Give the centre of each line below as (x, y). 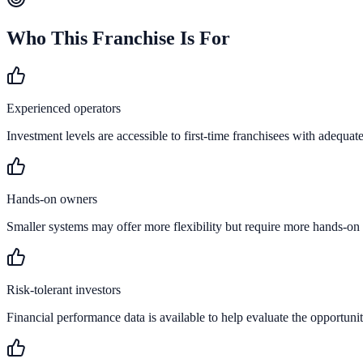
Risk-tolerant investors (64, 290)
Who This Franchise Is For (118, 38)
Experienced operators (64, 109)
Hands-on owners (52, 199)
